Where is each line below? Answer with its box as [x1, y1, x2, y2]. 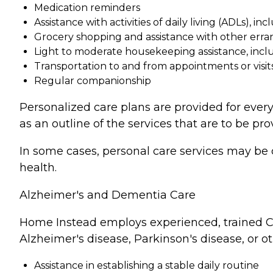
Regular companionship [34, 75, 151, 87]
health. [19, 161, 57, 175]
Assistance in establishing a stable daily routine [34, 260, 259, 272]
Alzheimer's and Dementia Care [19, 188, 196, 202]
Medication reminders [34, 2, 140, 14]
